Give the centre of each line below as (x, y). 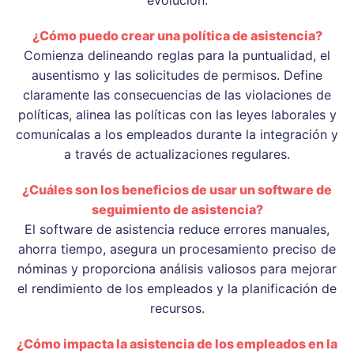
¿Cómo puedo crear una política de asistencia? (177, 35)
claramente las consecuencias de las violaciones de (177, 94)
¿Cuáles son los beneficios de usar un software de (177, 189)
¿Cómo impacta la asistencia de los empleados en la (177, 343)
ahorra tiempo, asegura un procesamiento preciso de (177, 249)
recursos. (177, 308)
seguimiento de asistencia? (177, 209)
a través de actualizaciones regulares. (177, 154)
